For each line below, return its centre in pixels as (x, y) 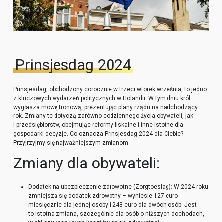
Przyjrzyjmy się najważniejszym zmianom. (71, 142)
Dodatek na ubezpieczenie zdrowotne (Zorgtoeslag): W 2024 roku (118, 187)
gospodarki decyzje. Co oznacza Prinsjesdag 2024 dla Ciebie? (98, 134)
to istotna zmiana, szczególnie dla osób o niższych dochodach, (116, 213)
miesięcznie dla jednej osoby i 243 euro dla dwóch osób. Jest (112, 204)
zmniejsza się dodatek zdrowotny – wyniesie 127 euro (103, 195)
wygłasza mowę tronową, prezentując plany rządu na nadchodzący (105, 107)
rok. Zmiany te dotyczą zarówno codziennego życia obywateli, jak (103, 116)
